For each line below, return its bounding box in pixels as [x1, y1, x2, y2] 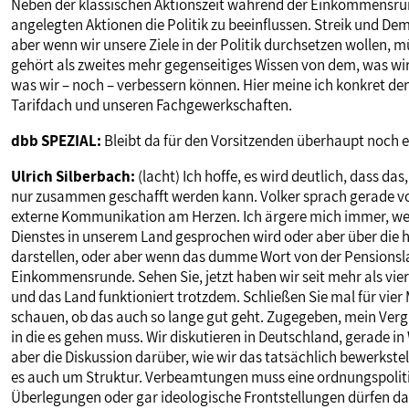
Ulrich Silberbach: [11, 166, 135, 187]
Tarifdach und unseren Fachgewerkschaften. [11, 95, 292, 116]
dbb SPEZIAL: [11, 131, 101, 152]
